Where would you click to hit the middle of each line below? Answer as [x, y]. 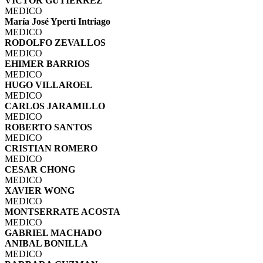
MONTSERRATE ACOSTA [63, 211]
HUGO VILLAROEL [49, 85]
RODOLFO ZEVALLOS [55, 42]
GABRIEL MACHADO [53, 232]
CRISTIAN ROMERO [51, 148]
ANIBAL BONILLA [46, 243]
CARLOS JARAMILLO [55, 106]
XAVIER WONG [40, 190]
